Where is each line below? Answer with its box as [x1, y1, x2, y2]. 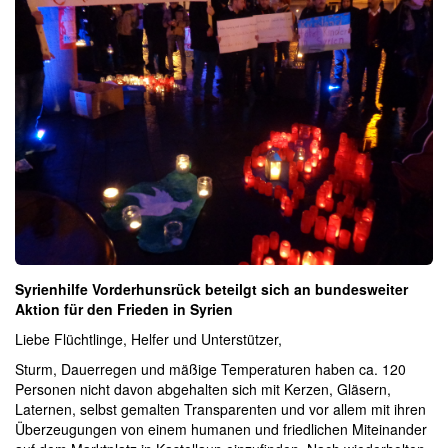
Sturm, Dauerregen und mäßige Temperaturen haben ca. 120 [15, 358, 406, 379]
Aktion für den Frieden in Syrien [15, 298, 233, 319]
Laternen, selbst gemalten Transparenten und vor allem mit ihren [15, 398, 426, 419]
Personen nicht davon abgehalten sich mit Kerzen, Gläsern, [15, 378, 391, 399]
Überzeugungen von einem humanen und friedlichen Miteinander [15, 418, 427, 439]
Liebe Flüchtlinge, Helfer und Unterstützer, [15, 328, 282, 349]
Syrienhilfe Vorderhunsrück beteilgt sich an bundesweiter [15, 278, 408, 299]
